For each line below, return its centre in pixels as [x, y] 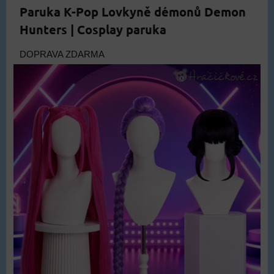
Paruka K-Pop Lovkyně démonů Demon [133, 11]
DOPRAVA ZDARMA [62, 54]
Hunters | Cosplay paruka [93, 29]
